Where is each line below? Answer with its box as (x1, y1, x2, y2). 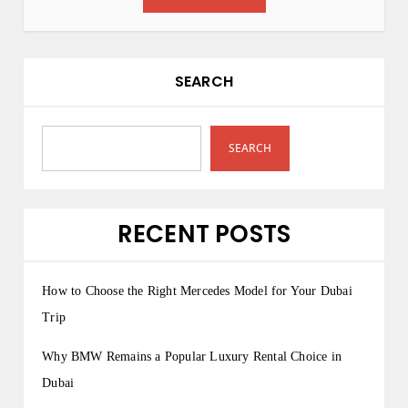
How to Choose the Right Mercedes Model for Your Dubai (42, 284, 352, 299)
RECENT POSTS (117, 218, 291, 251)
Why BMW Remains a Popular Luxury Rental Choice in (42, 350, 342, 364)
